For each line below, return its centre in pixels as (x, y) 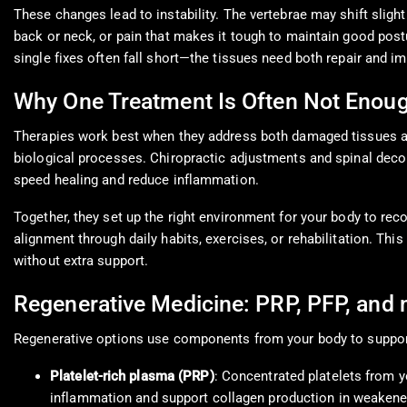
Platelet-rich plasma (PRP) (132, 377)
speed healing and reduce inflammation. (136, 180)
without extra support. (81, 261)
